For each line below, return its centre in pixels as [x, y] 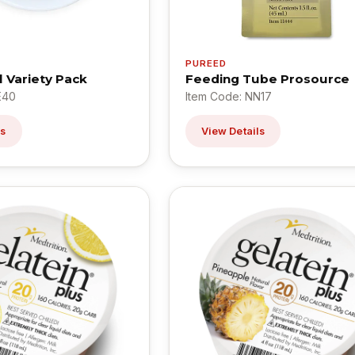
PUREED [206, 63]
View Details [233, 131]
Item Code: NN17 [228, 96]
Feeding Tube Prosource [267, 78]
